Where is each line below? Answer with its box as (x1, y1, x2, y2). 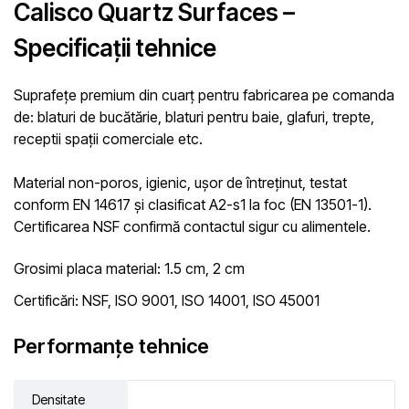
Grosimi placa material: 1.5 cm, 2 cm (14, 259, 245, 278)
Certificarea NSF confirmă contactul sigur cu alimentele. (14, 217, 371, 236)
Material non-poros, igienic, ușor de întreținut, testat (14, 173, 347, 193)
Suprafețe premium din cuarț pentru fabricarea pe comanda (14, 86, 394, 105)
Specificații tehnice (14, 34, 216, 63)
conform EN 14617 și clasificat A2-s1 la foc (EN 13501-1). (14, 195, 372, 215)
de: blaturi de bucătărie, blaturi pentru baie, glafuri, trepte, (14, 108, 374, 127)
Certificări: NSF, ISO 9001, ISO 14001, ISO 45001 (14, 291, 320, 310)
